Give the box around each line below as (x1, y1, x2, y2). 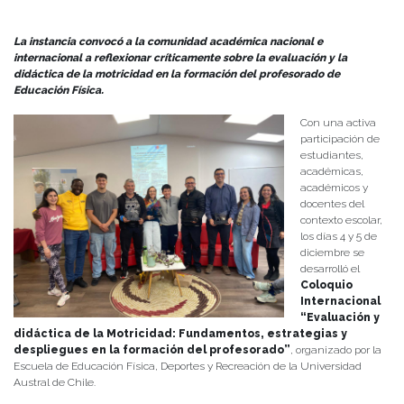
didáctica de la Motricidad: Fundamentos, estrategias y (14, 327, 347, 341)
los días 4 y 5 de (300, 230, 377, 243)
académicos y (300, 181, 368, 195)
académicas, (300, 165, 363, 179)
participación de (300, 133, 380, 146)
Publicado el (14, 3, 84, 16)
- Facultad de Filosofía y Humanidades (152, 3, 359, 16)
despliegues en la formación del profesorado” (14, 344, 290, 357)
